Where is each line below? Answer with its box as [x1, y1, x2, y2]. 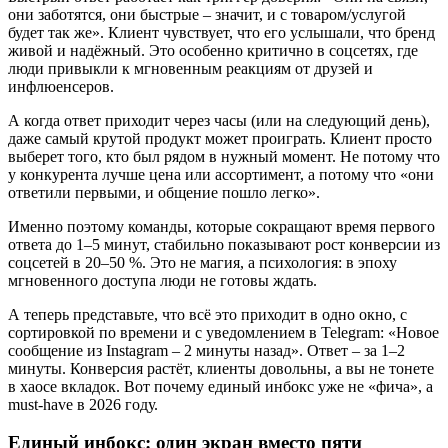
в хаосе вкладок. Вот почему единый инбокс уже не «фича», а [8, 377, 433, 395]
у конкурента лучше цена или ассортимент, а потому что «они [8, 165, 434, 183]
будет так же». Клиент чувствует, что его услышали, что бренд [8, 23, 435, 41]
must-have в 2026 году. [8, 395, 158, 413]
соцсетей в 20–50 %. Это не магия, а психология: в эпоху [8, 253, 397, 271]
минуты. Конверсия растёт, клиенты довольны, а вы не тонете [8, 359, 434, 377]
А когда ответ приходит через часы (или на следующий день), [8, 111, 430, 129]
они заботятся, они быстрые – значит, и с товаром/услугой [8, 5, 406, 23]
